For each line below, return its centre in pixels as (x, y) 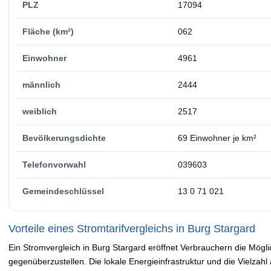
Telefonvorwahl (54, 165)
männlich (41, 85)
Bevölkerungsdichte (64, 138)
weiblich (40, 111)
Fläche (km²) (48, 31)
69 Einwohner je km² (217, 138)
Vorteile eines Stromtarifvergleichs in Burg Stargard (132, 229)
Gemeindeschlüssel (63, 191)
